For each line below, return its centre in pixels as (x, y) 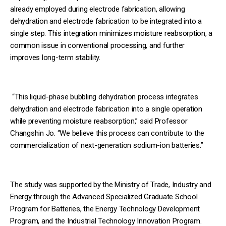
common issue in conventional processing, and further (97, 45)
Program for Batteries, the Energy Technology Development (105, 209)
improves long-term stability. (55, 57)
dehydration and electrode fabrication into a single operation (106, 109)
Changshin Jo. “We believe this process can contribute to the (107, 133)
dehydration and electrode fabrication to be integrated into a (106, 21)
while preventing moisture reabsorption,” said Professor (99, 121)
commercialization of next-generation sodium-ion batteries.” (107, 145)
